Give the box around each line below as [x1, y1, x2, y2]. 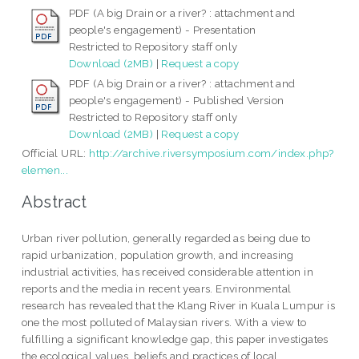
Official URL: [21, 147, 90, 160]
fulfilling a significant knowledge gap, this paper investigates [21, 332, 329, 345]
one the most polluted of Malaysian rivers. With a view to [21, 315, 307, 329]
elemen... [21, 163, 69, 177]
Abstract [21, 192, 87, 212]
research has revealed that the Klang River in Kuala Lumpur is [21, 298, 336, 312]
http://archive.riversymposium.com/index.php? [89, 147, 334, 160]
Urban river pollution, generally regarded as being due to [21, 231, 311, 244]
